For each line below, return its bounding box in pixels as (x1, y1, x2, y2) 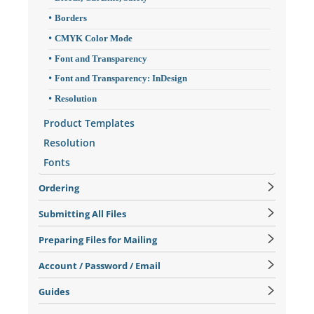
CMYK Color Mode (54, 33, 132, 43)
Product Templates (43, 116, 135, 130)
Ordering (38, 181, 79, 194)
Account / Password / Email (38, 259, 161, 272)
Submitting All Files (38, 207, 126, 220)
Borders (54, 13, 87, 23)
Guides (38, 285, 69, 298)
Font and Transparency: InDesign (54, 74, 187, 84)
